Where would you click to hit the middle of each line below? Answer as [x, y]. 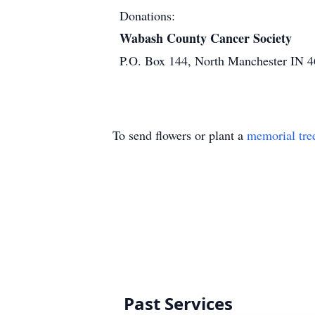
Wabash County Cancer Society [206, 38]
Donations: [147, 15]
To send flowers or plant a [180, 135]
